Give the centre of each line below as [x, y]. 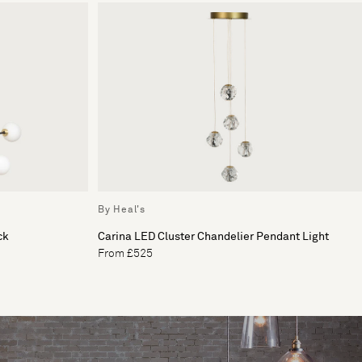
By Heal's [122, 210]
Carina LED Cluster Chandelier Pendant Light [213, 236]
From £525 [125, 253]
